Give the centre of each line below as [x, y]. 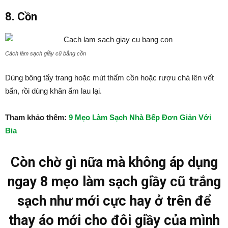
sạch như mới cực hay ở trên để [114, 201]
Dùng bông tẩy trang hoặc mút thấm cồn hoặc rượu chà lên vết [109, 78]
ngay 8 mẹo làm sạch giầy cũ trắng [114, 182]
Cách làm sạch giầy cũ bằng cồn [46, 53]
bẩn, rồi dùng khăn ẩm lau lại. [53, 91]
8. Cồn [21, 17]
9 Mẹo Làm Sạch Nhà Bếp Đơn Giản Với [140, 117]
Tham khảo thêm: [37, 117]
